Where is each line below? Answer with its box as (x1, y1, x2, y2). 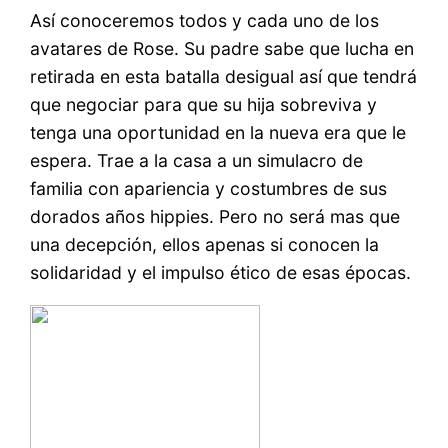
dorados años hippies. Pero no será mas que (30, 206, 401, 228)
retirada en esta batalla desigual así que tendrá (30, 66, 418, 88)
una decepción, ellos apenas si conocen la (30, 234, 380, 256)
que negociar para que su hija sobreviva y (30, 94, 378, 116)
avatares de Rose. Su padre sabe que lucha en (30, 38, 415, 60)
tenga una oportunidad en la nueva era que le (30, 122, 407, 144)
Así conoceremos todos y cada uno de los (30, 10, 380, 32)
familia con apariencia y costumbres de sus (30, 178, 388, 200)
